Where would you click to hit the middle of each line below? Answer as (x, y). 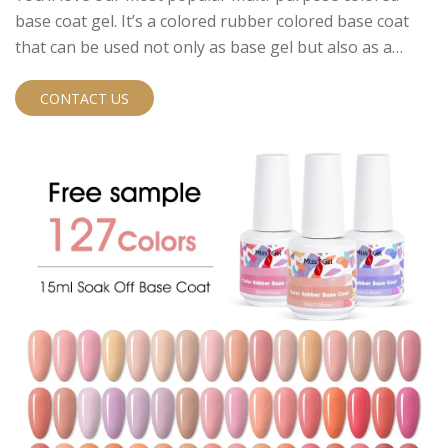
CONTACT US (84, 99)
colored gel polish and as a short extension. (177, 73)
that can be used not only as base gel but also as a (203, 47)
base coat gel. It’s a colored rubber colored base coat (212, 21)
